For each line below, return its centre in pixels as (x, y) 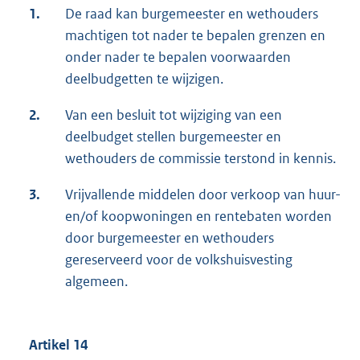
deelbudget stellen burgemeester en (173, 136)
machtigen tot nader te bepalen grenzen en (195, 35)
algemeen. (96, 281)
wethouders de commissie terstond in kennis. (200, 158)
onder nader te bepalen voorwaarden (178, 57)
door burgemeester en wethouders (170, 237)
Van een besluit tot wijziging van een (174, 115)
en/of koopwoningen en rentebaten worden (198, 216)
